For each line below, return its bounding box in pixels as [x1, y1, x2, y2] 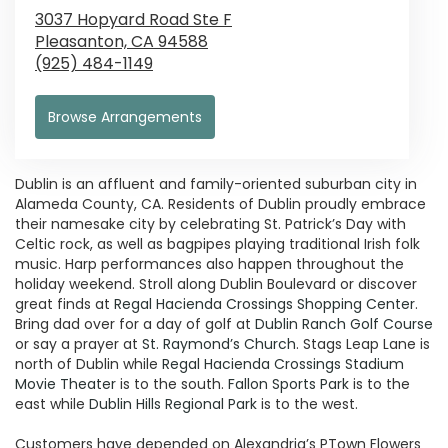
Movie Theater [15, 373, 116, 394]
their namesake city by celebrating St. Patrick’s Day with [15, 213, 406, 234]
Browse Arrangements [48, 106, 202, 127]
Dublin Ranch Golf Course [255, 313, 433, 334]
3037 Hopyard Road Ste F [35, 7, 232, 31]
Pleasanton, [35, 29, 131, 53]
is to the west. [257, 393, 358, 414]
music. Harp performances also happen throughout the [15, 253, 404, 274]
